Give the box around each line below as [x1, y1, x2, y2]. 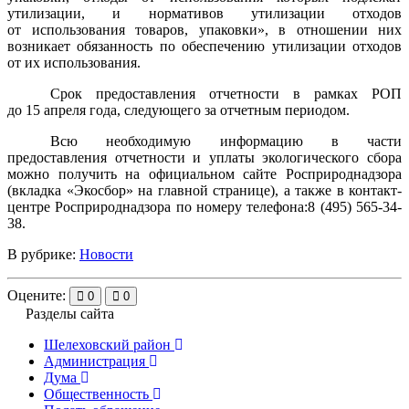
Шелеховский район [44, 336, 171, 352]
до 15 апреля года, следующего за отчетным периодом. [7, 101, 350, 118]
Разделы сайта [26, 305, 114, 321]
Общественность [44, 385, 149, 402]
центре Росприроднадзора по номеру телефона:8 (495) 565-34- [7, 198, 402, 215]
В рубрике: [7, 246, 79, 262]
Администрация [44, 352, 145, 369]
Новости [79, 246, 133, 262]
